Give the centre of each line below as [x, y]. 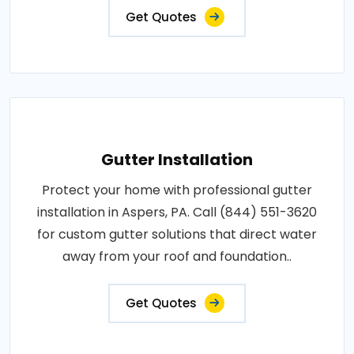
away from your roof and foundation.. [177, 256]
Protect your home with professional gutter [177, 190]
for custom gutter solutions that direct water [177, 234]
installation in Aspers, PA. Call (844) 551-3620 [177, 212]
